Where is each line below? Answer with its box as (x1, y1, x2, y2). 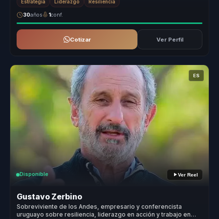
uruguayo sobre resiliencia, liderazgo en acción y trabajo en (17, 211, 191, 218)
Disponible (20, 171, 48, 178)
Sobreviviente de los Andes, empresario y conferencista (17, 203, 182, 210)
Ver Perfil (156, 36, 183, 43)
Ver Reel (177, 172, 198, 177)
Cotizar (69, 36, 91, 43)
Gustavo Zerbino (17, 192, 83, 202)
